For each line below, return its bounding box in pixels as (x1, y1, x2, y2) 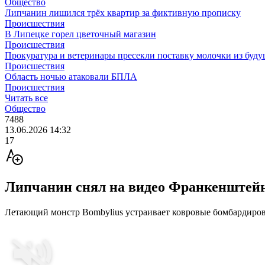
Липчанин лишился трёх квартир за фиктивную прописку (5, 8, 241, 18)
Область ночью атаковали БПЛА (5, 72, 137, 82)
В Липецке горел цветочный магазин (5, 29, 156, 39)
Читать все (5, 93, 48, 103)
